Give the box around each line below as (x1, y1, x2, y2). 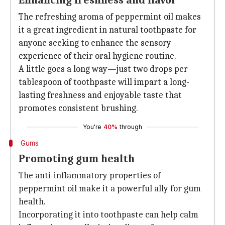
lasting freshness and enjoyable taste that (19, 90, 182, 100)
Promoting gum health (19, 152, 135, 165)
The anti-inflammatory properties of (19, 170, 161, 181)
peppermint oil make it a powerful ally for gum (19, 183, 201, 194)
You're (83, 123, 101, 131)
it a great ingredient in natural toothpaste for (19, 25, 196, 35)
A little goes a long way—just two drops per (19, 64, 188, 74)
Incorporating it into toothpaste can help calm (19, 209, 198, 220)
